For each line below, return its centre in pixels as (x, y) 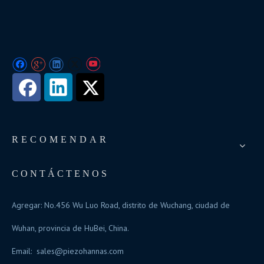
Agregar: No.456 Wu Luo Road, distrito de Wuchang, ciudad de (121, 205)
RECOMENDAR (60, 139)
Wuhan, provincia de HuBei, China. (70, 228)
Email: (24, 251)
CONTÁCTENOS (60, 174)
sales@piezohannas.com (80, 251)
